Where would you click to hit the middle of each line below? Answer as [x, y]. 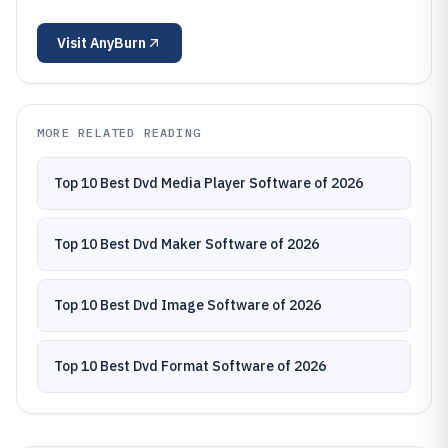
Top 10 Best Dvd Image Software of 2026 [187, 305]
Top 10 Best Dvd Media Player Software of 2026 [208, 183]
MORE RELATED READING [119, 132]
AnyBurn [118, 43]
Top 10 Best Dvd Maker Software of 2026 [186, 244]
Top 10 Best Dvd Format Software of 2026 [190, 366]
